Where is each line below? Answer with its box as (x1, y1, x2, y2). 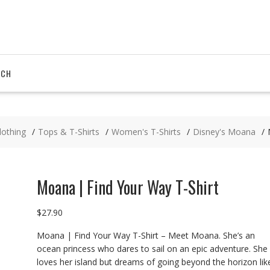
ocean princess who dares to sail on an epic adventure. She (36, 243, 268, 254)
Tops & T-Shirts (38, 126, 99, 137)
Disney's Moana (193, 126, 256, 137)
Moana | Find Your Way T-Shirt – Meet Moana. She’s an (36, 230, 255, 241)
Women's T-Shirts (111, 126, 181, 137)
